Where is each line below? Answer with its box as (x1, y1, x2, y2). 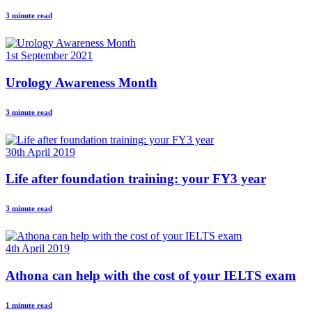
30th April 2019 (6, 146, 75, 158)
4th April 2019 (6, 242, 70, 255)
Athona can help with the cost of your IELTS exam (6, 268, 296, 283)
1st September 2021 (6, 49, 93, 62)
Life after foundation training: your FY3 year (6, 171, 266, 187)
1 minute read (6, 301, 52, 310)
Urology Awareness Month (6, 75, 157, 90)
